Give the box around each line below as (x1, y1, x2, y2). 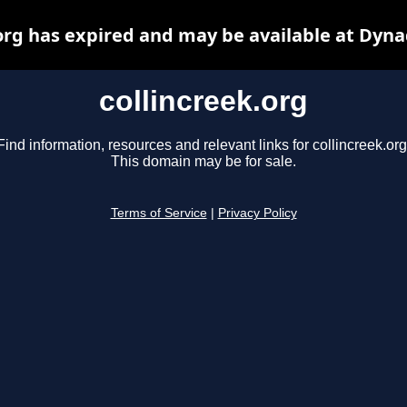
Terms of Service (110, 206, 207, 221)
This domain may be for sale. (111, 154, 296, 170)
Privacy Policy (217, 206, 297, 221)
